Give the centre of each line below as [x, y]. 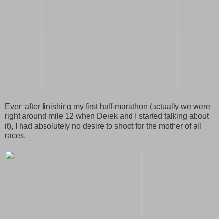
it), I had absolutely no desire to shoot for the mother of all [103, 126]
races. [15, 135]
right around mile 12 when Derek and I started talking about [107, 116]
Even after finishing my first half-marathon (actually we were [108, 106]
